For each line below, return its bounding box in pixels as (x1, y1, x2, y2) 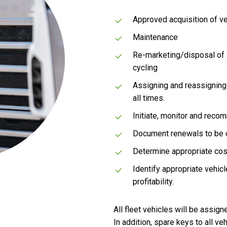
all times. (133, 93, 165, 103)
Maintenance (133, 32, 178, 42)
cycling (133, 63, 158, 72)
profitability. (133, 177, 174, 186)
